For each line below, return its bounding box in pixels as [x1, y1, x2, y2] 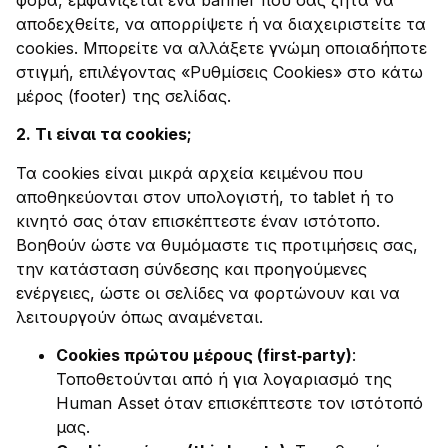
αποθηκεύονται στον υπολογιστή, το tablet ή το [16, 186, 394, 207]
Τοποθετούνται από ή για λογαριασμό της [56, 369, 392, 390]
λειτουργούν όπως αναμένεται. [16, 306, 263, 327]
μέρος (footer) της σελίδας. [16, 85, 231, 106]
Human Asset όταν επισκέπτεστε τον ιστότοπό [56, 393, 423, 414]
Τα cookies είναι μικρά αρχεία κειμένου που [16, 162, 363, 183]
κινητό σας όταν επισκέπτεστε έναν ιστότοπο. [16, 210, 380, 231]
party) [302, 345, 352, 366]
